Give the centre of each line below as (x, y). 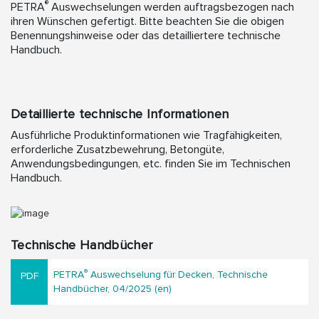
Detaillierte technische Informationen (120, 114)
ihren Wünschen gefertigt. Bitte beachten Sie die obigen (147, 21)
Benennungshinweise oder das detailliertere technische (146, 36)
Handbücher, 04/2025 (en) (113, 289)
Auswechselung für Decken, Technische (178, 274)
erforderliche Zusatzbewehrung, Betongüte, (117, 150)
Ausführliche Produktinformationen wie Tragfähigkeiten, (146, 135)
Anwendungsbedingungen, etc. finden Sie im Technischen (151, 164)
